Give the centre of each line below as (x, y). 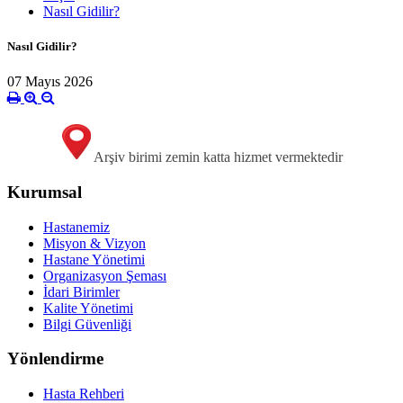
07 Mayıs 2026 (50, 82)
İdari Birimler (81, 291)
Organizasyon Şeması (105, 275)
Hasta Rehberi (84, 394)
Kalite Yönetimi (88, 308)
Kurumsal (45, 192)
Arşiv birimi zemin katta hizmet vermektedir (218, 157)
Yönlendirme (55, 359)
